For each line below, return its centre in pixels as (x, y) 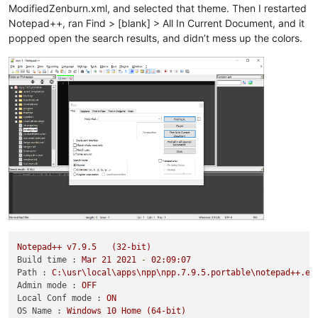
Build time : (47, 259)
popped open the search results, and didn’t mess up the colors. (155, 38)
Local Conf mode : (60, 298)
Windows (84, 311)
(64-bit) (166, 311)
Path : (32, 272)
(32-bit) (132, 247)
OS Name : (40, 311)
